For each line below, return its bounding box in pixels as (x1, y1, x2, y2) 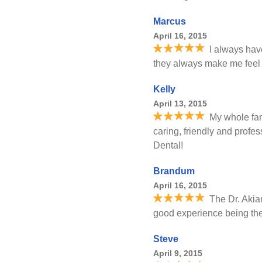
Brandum (153, 166, 195, 176)
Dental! (153, 140, 183, 150)
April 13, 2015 (153, 99, 207, 108)
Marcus (153, 16, 186, 26)
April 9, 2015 (153, 249, 202, 258)
